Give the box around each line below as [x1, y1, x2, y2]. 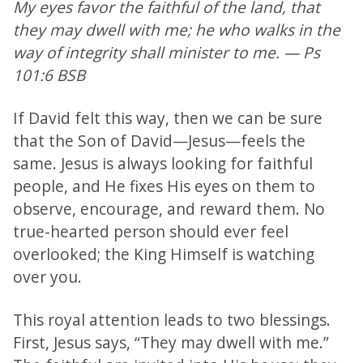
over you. [13, 265, 82, 288]
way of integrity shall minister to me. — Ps [13, 41, 320, 64]
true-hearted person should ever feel [13, 220, 288, 242]
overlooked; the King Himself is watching [13, 242, 314, 265]
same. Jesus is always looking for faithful [13, 152, 313, 174]
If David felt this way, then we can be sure [13, 106, 322, 129]
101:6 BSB [13, 64, 85, 87]
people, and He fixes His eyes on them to [13, 174, 315, 197]
